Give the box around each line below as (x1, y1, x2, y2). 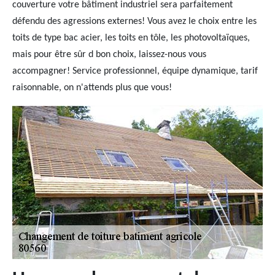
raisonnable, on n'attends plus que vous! (12, 83, 172, 93)
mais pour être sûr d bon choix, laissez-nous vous (12, 50, 206, 60)
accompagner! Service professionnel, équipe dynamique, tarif (12, 66, 258, 76)
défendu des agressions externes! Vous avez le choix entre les (12, 17, 257, 26)
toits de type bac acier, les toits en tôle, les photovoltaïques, (12, 33, 250, 43)
